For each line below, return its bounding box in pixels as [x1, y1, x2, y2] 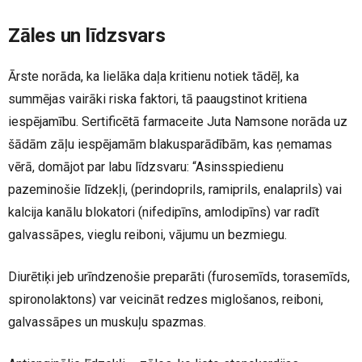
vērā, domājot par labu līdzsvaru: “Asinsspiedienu [8, 159, 284, 175]
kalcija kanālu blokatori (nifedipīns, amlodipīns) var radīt [8, 204, 319, 220]
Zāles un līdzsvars [8, 24, 166, 47]
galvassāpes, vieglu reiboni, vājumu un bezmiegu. [8, 227, 287, 242]
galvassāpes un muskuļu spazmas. [8, 314, 206, 330]
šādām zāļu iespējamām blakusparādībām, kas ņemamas [8, 137, 332, 152]
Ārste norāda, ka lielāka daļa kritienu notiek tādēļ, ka [8, 69, 299, 84]
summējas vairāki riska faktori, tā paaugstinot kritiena [8, 91, 307, 107]
